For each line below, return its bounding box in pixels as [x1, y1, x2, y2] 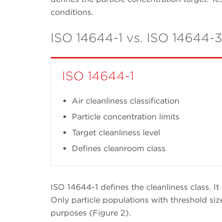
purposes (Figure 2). [51, 208, 131, 218]
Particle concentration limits [72, 111, 179, 121]
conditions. [51, 7, 93, 17]
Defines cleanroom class [72, 143, 166, 153]
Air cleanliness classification [72, 96, 179, 106]
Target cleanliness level [72, 127, 160, 137]
